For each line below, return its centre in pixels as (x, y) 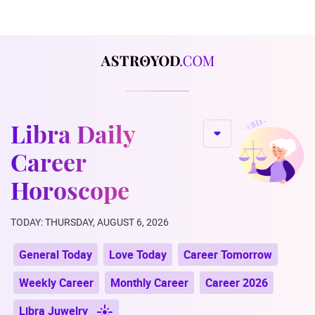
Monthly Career (149, 283)
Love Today (138, 255)
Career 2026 (237, 283)
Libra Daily (73, 134)
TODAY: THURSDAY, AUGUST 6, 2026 (90, 223)
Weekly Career (56, 283)
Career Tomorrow (228, 255)
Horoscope (70, 190)
